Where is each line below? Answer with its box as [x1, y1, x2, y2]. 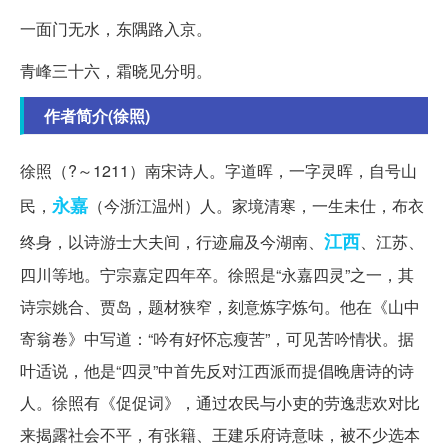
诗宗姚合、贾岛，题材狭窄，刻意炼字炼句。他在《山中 [20, 294, 420, 318]
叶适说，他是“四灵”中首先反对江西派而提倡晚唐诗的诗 [20, 358, 414, 382]
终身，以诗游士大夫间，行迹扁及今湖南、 [20, 229, 324, 253]
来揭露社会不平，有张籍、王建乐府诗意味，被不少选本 [20, 422, 420, 446]
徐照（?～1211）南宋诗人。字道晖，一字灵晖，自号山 [20, 158, 417, 182]
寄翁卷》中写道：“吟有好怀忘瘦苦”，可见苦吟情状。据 [20, 326, 414, 350]
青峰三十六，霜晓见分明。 [20, 58, 212, 82]
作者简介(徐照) [44, 103, 150, 127]
